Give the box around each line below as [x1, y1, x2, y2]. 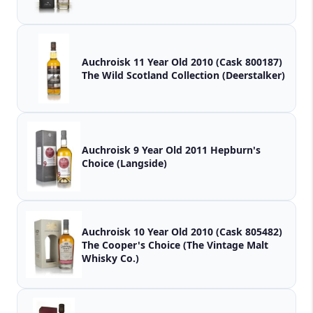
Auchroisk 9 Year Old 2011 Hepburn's [82, 143, 210, 157]
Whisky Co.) [82, 251, 139, 265]
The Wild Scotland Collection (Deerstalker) [82, 68, 285, 82]
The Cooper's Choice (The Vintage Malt [82, 238, 268, 252]
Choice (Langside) [82, 156, 167, 170]
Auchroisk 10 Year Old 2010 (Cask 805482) [82, 224, 282, 238]
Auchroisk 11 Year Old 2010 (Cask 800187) [82, 55, 282, 69]
